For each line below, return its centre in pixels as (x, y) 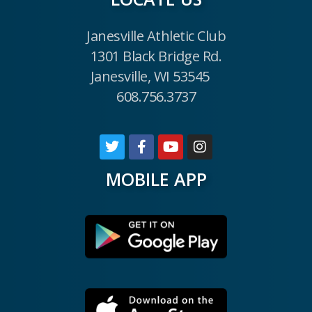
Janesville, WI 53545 (150, 76)
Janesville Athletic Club (156, 36)
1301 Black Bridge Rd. (156, 56)
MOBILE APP (156, 179)
